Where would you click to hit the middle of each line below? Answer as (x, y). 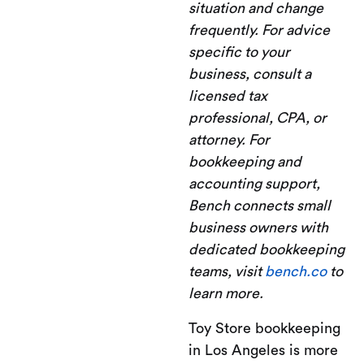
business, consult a (250, 74)
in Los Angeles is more (263, 350)
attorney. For (229, 139)
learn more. (226, 293)
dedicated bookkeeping (266, 249)
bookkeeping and (245, 161)
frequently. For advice (259, 30)
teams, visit (227, 271)
